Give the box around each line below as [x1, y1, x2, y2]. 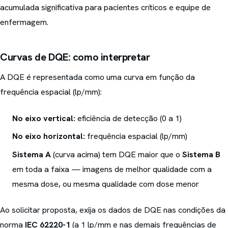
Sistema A [12, 149, 51, 160]
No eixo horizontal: [12, 131, 85, 142]
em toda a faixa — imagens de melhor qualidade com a [12, 163, 212, 175]
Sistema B [182, 149, 221, 160]
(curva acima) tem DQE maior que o [51, 149, 183, 160]
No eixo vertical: [12, 112, 76, 124]
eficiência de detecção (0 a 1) [75, 112, 182, 124]
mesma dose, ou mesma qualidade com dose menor [12, 178, 199, 189]
